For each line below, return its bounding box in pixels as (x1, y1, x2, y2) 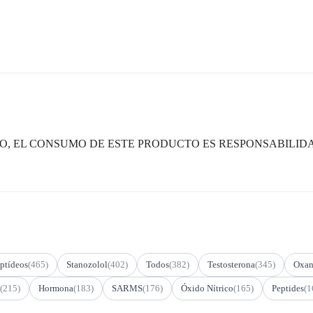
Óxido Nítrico (181, 282, 233, 293)
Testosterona (208, 259, 255, 270)
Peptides (272, 282, 304, 293)
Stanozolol (66, 259, 108, 270)
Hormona (38, 282, 73, 293)
